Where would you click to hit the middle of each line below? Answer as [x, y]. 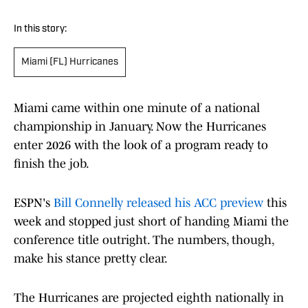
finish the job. [52, 164]
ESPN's [34, 203]
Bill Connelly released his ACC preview [158, 203]
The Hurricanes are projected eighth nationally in [149, 298]
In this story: [40, 30]
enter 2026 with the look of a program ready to [141, 145]
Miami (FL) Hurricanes [70, 63]
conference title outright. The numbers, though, [144, 240]
